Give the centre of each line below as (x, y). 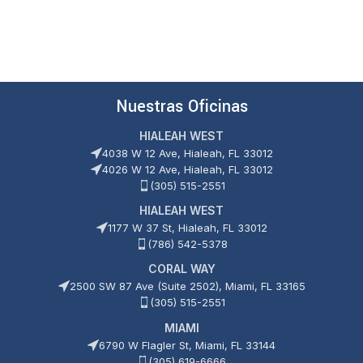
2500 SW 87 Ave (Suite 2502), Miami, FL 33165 (187, 286)
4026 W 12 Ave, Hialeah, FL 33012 (187, 169)
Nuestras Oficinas (181, 106)
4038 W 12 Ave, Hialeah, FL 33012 (187, 153)
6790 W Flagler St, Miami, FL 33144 (187, 345)
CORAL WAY (181, 268)
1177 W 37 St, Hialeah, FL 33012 (187, 227)
